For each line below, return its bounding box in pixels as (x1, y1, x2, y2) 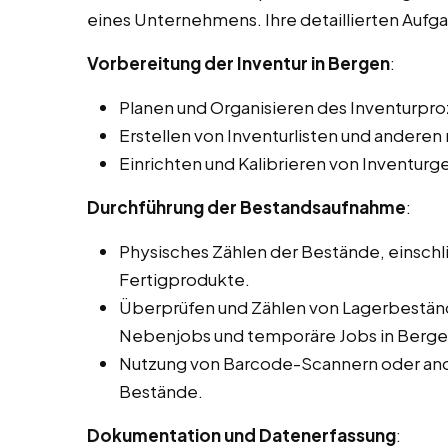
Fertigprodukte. (119, 268, 250, 291)
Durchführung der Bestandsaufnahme (87, 196, 406, 219)
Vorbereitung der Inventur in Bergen (87, 52, 390, 75)
